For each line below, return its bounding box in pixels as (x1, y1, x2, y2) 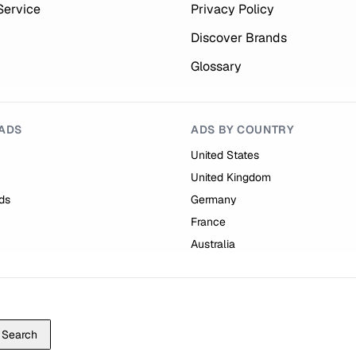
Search (2, 327, 37, 342)
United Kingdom (191, 170, 271, 184)
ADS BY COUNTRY (191, 122, 295, 137)
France (191, 215, 226, 229)
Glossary (191, 58, 242, 75)
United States (191, 148, 259, 162)
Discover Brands (191, 29, 287, 46)
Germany (191, 192, 237, 207)
